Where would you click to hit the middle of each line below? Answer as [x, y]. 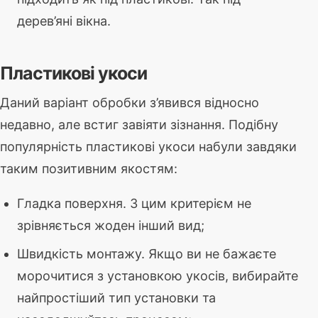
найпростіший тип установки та [116, 298]
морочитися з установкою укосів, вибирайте [158, 276]
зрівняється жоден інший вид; [111, 226]
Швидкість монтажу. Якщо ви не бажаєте [147, 254]
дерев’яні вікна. [64, 21]
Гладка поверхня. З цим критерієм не [134, 204]
